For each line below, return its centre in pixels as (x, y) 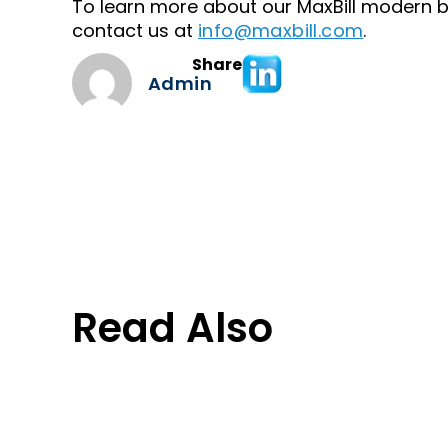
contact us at (135, 30)
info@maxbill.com (281, 30)
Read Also (172, 328)
